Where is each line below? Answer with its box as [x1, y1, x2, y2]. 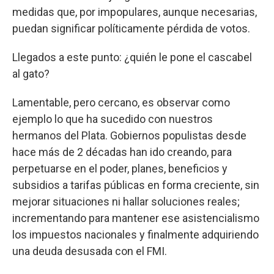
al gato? [12, 67, 50, 80]
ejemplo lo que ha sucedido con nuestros [12, 113, 213, 125]
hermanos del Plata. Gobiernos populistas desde [12, 129, 246, 142]
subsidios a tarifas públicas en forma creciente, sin [12, 179, 259, 191]
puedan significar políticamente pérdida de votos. [12, 22, 250, 35]
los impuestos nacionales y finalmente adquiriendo [12, 228, 259, 241]
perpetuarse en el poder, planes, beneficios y [12, 162, 228, 175]
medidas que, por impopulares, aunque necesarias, [12, 6, 257, 18]
